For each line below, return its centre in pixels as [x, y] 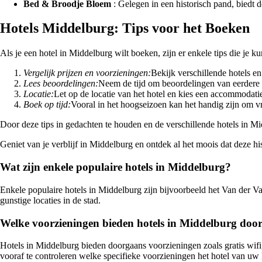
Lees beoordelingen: [61, 84]
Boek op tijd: [47, 105]
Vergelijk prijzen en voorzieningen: [87, 73]
